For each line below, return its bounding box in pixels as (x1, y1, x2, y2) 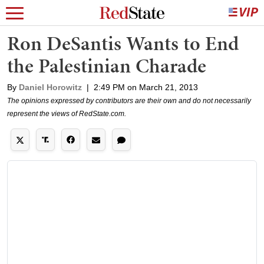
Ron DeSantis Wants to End (7, 29, 239, 57)
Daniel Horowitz (19, 82, 82, 92)
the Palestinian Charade (7, 52, 206, 80)
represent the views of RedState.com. (7, 110, 126, 118)
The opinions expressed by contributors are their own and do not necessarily (7, 97, 251, 105)
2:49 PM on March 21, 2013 (94, 82, 198, 92)
